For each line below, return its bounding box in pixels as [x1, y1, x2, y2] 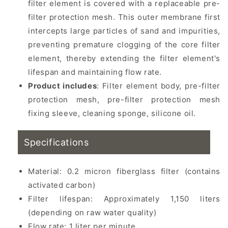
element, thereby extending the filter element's [28, 53, 220, 63]
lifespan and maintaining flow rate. [28, 67, 162, 77]
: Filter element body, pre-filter [97, 80, 220, 91]
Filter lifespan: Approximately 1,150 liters [28, 193, 220, 204]
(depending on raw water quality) [28, 207, 157, 217]
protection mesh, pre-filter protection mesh [28, 94, 220, 104]
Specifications [24, 136, 89, 148]
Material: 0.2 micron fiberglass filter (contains [28, 166, 220, 176]
